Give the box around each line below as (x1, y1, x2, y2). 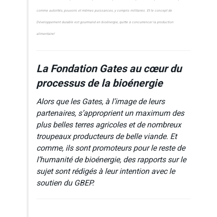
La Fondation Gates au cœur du (36, 61, 182, 77)
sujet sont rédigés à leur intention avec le (36, 165, 175, 177)
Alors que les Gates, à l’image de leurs (36, 95, 165, 108)
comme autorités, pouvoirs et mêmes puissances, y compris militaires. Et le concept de (36, 8, 172, 14)
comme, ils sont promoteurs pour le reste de (36, 142, 185, 154)
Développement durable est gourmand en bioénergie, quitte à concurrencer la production (36, 20, 173, 25)
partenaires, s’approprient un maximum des (36, 107, 184, 119)
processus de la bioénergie (36, 75, 163, 91)
